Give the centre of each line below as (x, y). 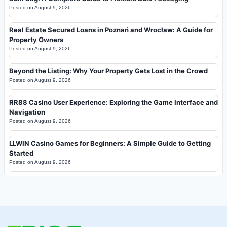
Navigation (27, 112)
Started (21, 153)
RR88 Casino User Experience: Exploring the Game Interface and (113, 103)
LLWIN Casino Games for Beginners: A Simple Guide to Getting (110, 144)
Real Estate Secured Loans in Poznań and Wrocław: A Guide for (111, 30)
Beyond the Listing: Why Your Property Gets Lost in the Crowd (108, 71)
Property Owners (36, 40)
